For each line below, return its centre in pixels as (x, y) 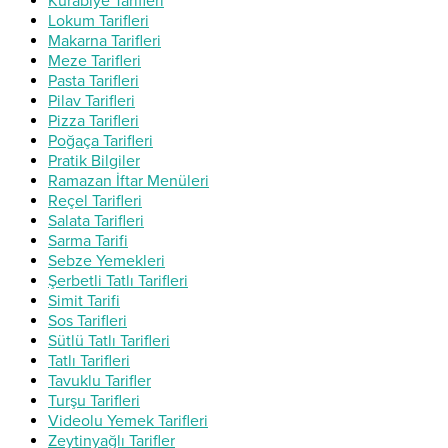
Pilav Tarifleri (91, 100)
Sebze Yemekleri (106, 260)
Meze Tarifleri (94, 60)
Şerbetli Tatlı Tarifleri (118, 280)
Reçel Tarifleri (95, 200)
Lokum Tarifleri (98, 20)
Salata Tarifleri (96, 220)
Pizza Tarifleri (93, 120)
